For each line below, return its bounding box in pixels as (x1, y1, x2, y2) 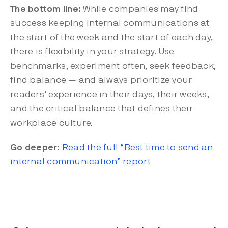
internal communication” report (10, 157, 151, 166)
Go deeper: (10, 142, 60, 152)
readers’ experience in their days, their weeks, (10, 90, 209, 99)
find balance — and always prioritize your (10, 75, 192, 85)
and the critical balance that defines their (10, 104, 193, 113)
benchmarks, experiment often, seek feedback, (10, 61, 216, 71)
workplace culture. (10, 118, 93, 128)
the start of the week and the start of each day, (10, 33, 213, 42)
